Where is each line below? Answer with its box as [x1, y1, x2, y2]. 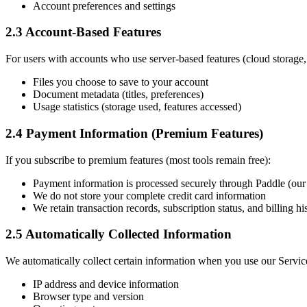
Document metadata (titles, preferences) [33, 88, 204, 101]
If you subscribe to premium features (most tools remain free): [5, 153, 271, 166]
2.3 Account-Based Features [5, 25, 161, 40]
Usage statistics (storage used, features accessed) [33, 101, 241, 113]
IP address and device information [33, 278, 179, 290]
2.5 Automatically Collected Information [5, 227, 232, 242]
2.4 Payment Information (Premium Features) [5, 125, 263, 140]
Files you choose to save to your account [33, 76, 208, 88]
